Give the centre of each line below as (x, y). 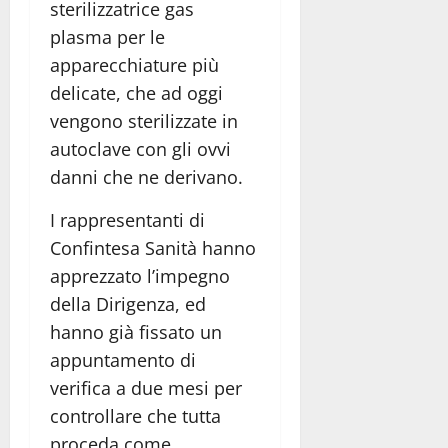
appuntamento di (123, 359)
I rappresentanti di (127, 219)
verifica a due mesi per (146, 387)
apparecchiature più (134, 64)
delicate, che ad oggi (136, 92)
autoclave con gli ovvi (140, 148)
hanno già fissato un (136, 331)
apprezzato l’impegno (140, 275)
